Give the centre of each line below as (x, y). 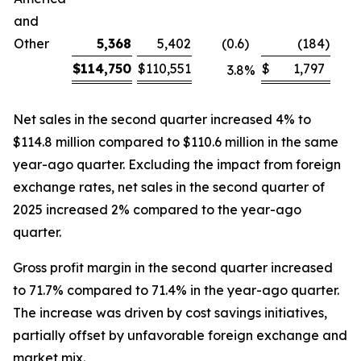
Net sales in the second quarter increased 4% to (162, 119)
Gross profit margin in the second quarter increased (173, 268)
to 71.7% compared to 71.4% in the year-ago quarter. (176, 290)
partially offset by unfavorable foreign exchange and (180, 335)
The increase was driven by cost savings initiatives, (170, 313)
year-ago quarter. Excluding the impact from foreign (177, 164)
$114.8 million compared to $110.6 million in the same (176, 142)
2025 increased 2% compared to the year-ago (157, 210)
